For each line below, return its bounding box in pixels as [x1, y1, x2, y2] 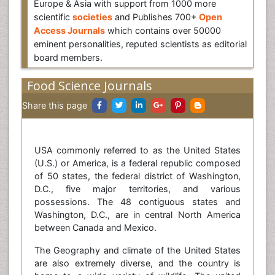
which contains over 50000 [105, 25, 221, 36]
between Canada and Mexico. [34, 222, 157, 233]
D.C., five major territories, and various [34, 184, 241, 194]
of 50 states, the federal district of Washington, [34, 171, 241, 181]
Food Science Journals [27, 77, 152, 94]
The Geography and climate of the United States [34, 245, 241, 255]
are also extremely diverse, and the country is [34, 258, 241, 268]
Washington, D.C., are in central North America [34, 209, 241, 220]
